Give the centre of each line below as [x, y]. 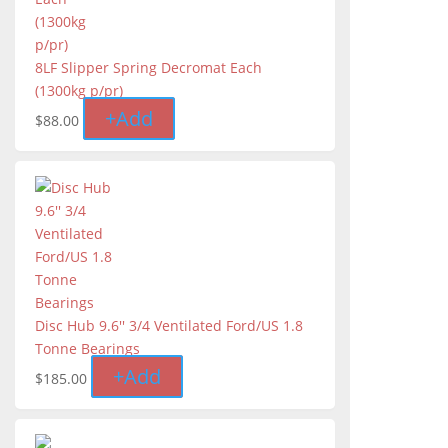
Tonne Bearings [87, 349]
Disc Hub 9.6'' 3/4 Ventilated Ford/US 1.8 [169, 326]
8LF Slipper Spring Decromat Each [148, 68]
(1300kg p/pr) [79, 91]
